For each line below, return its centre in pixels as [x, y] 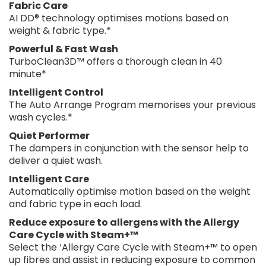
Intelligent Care [49, 179]
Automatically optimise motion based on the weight [130, 191]
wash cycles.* [41, 117]
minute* [28, 74]
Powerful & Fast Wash [64, 49]
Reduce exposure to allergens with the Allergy [124, 222]
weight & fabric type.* [60, 30]
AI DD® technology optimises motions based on [119, 18]
